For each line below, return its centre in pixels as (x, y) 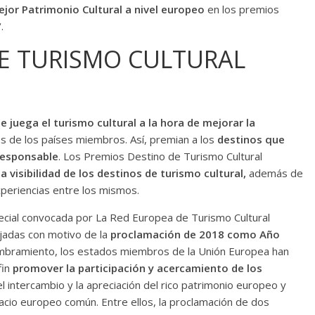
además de (275, 173)
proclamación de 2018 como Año (195, 234)
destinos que (251, 139)
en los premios (242, 9)
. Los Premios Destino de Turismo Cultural (160, 156)
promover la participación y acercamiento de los (137, 268)
